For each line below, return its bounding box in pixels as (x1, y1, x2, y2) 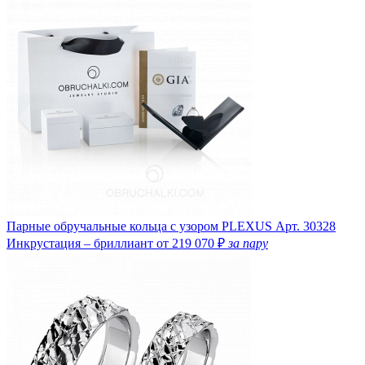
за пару (228, 235, 268, 250)
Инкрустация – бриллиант (7, 235, 156, 250)
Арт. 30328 (275, 218, 336, 233)
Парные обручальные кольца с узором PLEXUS (7, 218, 272, 233)
